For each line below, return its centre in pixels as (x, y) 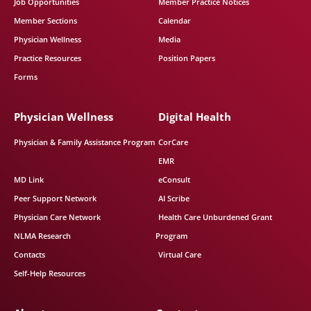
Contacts (30, 254)
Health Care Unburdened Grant (215, 217)
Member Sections (45, 20)
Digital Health (195, 117)
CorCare (173, 142)
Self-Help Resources (50, 273)
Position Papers (187, 58)
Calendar (175, 20)
